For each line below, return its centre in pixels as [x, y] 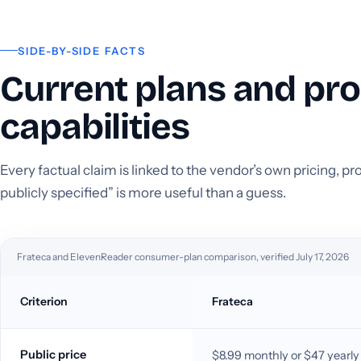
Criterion [44, 301]
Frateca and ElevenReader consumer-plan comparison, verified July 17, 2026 [183, 256]
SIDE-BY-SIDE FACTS [82, 50]
